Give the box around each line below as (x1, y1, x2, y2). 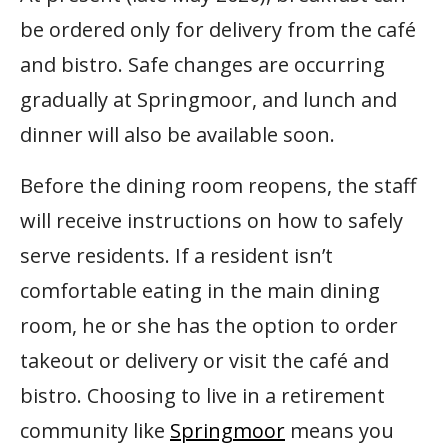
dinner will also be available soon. (20, 121, 335, 149)
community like (20, 417, 170, 445)
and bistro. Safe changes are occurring (20, 51, 385, 79)
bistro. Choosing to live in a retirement (20, 382, 385, 410)
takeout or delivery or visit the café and (20, 347, 389, 375)
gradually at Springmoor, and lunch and (20, 86, 397, 114)
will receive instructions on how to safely (20, 207, 403, 235)
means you (285, 417, 394, 445)
